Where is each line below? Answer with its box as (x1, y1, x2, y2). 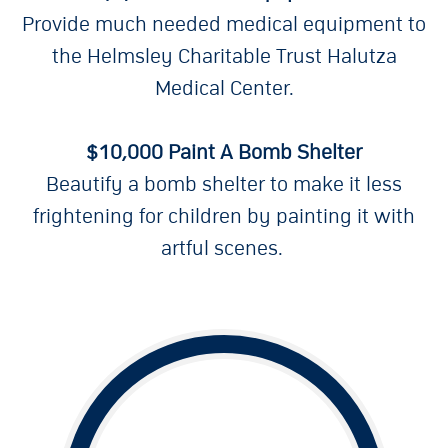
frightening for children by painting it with (33, 206, 415, 227)
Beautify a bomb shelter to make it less (46, 174, 402, 195)
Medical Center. (154, 78, 294, 99)
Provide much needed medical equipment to (22, 14, 426, 35)
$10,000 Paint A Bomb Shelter (86, 142, 362, 163)
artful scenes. (160, 238, 288, 259)
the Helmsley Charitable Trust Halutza (51, 46, 397, 67)
